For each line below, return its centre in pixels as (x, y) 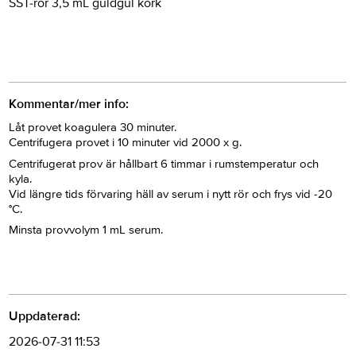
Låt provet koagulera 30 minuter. (95, 128)
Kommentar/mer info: (69, 104)
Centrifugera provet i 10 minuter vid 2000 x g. (126, 143)
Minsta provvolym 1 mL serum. (86, 230)
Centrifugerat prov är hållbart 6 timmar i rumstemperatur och (164, 163)
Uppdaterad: (45, 317)
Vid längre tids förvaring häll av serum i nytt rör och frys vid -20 (171, 193)
